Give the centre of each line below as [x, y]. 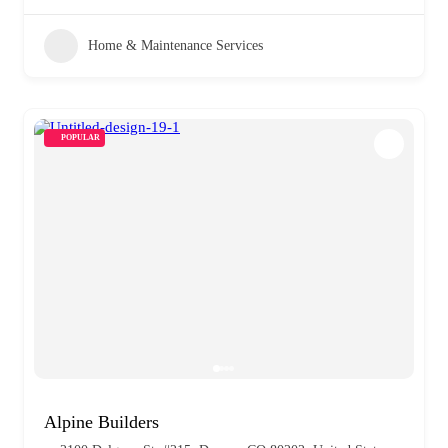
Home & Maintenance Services [175, 45]
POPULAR [80, 137]
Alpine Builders [101, 421]
